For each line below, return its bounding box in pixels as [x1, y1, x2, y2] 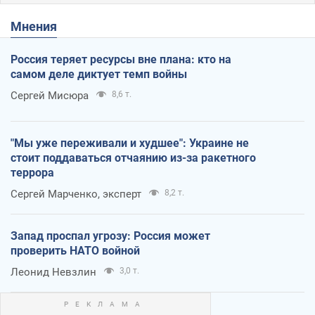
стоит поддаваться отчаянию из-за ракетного [11, 150, 256, 165]
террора [11, 165, 54, 179]
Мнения [22, 18, 57, 34]
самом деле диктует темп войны [11, 67, 187, 81]
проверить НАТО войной [11, 243, 140, 257]
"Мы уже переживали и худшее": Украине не [11, 136, 249, 150]
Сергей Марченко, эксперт [11, 187, 141, 200]
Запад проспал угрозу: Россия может [11, 229, 210, 243]
